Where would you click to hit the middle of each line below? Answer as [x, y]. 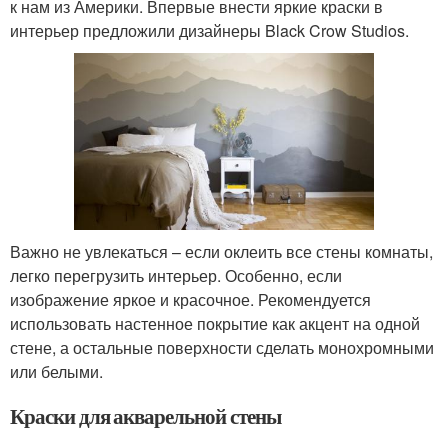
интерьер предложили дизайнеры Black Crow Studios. [209, 30]
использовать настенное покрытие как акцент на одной [215, 323]
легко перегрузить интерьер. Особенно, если [176, 275]
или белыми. [56, 371]
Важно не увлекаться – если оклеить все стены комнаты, [221, 251]
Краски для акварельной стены [145, 415]
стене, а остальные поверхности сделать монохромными [222, 347]
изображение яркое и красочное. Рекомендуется [190, 299]
